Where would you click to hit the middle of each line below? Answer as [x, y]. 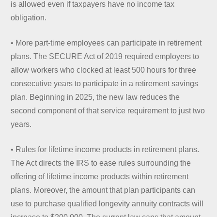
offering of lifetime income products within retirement [100, 176]
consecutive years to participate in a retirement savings [105, 83]
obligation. [29, 17]
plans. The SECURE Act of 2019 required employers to [105, 56]
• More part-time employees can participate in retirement [106, 43]
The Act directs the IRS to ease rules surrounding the [101, 163]
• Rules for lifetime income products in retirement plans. [105, 149]
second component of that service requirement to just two [108, 110]
